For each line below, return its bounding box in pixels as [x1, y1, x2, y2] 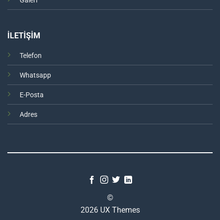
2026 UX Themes [80, 205, 140, 215]
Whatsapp [19, 71, 51, 80]
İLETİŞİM [7, 31, 40, 41]
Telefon [19, 52, 42, 60]
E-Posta [19, 91, 44, 100]
